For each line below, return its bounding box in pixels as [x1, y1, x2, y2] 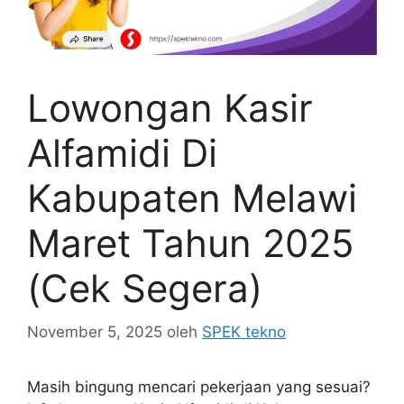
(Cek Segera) [27, 264, 262, 311]
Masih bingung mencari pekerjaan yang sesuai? [27, 378, 371, 397]
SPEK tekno [202, 323, 286, 342]
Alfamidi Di [27, 129, 217, 176]
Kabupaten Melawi [27, 174, 357, 221]
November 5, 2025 [27, 323, 162, 342]
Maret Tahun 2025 [27, 219, 354, 266]
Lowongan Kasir [27, 84, 313, 131]
